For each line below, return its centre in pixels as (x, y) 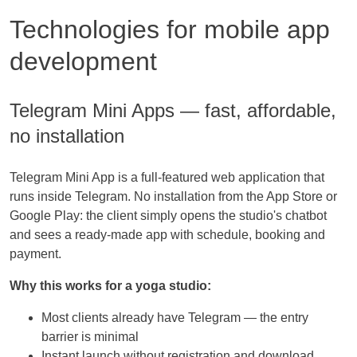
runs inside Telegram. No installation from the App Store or (173, 197)
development (83, 61)
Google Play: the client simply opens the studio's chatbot (168, 216)
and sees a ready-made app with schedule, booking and (167, 235)
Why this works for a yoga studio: (110, 286)
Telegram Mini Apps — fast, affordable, (173, 111)
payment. (35, 254)
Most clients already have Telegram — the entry (175, 318)
